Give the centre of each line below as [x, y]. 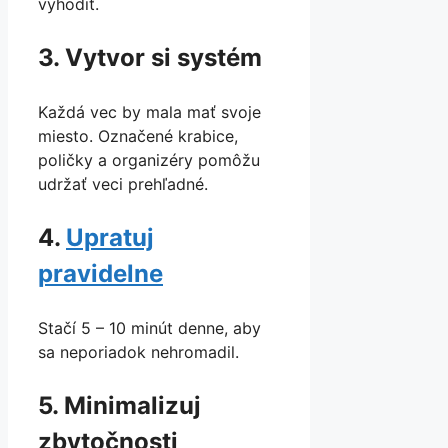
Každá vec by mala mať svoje [149, 112]
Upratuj [110, 238]
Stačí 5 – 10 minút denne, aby [149, 328]
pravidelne [100, 274]
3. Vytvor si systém [150, 58]
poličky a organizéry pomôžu [149, 160]
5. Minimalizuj [119, 406]
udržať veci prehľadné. [123, 184]
